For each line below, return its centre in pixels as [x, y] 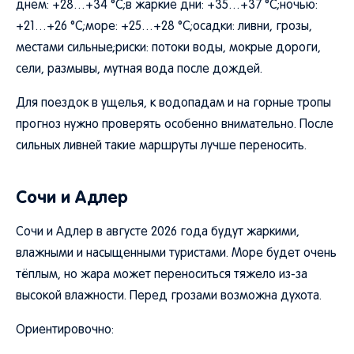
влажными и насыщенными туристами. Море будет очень [176, 254]
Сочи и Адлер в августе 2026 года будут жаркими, [158, 232]
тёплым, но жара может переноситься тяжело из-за [162, 275]
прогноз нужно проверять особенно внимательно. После [175, 125]
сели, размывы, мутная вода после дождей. [139, 70]
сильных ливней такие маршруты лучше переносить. [161, 146]
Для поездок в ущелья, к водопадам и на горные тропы [173, 104]
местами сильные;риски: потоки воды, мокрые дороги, [168, 48]
